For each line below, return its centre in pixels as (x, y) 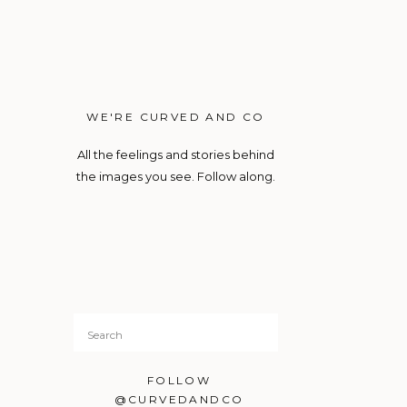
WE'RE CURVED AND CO (176, 117)
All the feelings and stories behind (176, 154)
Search (107, 329)
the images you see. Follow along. (176, 176)
